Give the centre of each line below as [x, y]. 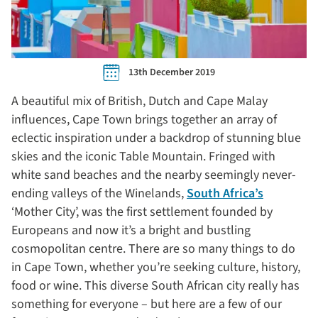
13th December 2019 [172, 72]
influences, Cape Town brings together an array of [144, 120]
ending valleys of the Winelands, [99, 193]
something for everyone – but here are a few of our [147, 304]
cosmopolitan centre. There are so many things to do [153, 249]
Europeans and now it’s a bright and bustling [131, 230]
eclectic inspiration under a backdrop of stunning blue [156, 138]
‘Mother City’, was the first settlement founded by [142, 212]
